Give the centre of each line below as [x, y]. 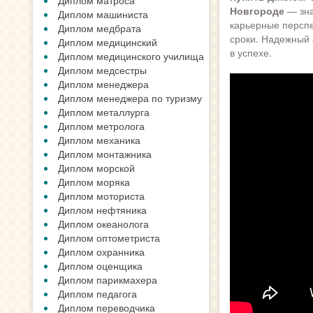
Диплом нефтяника [102, 210]
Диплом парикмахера [108, 279]
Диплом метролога [101, 126]
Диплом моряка [94, 182]
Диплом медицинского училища [131, 56]
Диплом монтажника [105, 154]
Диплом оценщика [100, 265]
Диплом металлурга [104, 112]
